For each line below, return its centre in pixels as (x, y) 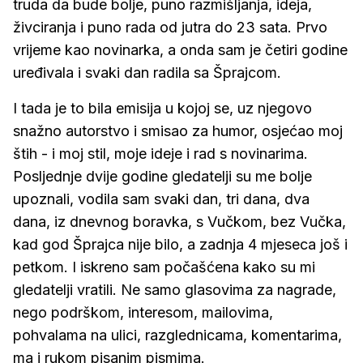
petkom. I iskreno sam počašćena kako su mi (164, 267)
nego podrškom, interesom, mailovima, (143, 312)
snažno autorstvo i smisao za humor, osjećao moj (178, 131)
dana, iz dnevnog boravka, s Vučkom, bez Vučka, (179, 222)
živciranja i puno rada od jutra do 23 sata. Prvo (170, 27)
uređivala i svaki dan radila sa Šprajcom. (147, 73)
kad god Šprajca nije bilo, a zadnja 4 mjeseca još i (180, 244)
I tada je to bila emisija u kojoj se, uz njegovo (162, 108)
